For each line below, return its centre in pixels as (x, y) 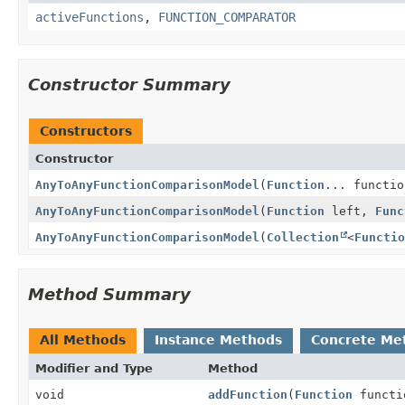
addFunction (247, 394)
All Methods (83, 339)
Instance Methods (218, 339)
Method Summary (109, 294)
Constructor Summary (129, 84)
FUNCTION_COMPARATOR (227, 17)
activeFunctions (89, 17)
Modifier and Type (94, 368)
